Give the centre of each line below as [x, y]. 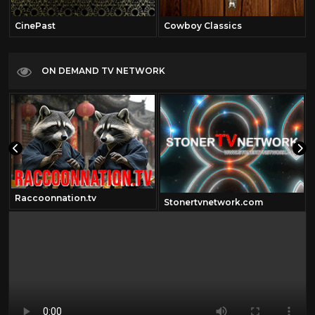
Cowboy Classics [203, 26]
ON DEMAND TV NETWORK [103, 70]
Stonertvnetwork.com [213, 202]
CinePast [35, 26]
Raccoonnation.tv [56, 198]
